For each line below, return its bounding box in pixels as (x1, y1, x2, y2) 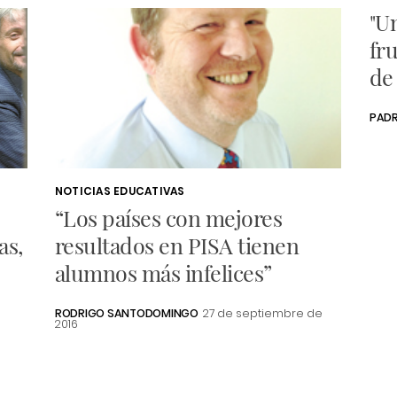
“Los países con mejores (54, 203, 283, 233)
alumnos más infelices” (54, 258, 272, 288)
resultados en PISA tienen (54, 230, 300, 261)
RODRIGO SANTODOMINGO (54, 306, 198, 322)
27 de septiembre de (203, 306, 323, 322)
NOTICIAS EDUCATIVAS (54, 183, 185, 199)
